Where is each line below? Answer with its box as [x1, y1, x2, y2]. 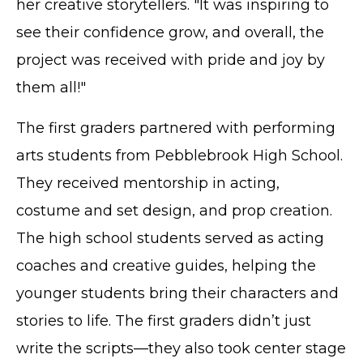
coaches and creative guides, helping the [16, 256, 316, 275]
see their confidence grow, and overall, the [16, 23, 324, 41]
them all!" [16, 78, 86, 96]
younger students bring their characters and [16, 284, 339, 302]
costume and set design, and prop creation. [16, 201, 332, 220]
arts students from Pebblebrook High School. [16, 146, 343, 164]
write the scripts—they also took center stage [16, 339, 346, 357]
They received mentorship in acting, [16, 173, 280, 192]
